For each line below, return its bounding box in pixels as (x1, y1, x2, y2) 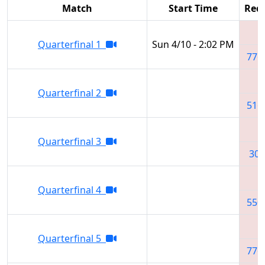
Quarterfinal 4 (38, 183, 106, 196)
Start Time (169, 1, 218, 15)
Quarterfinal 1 (38, 37, 106, 51)
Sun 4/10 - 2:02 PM (152, 37, 234, 51)
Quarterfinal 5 (38, 231, 106, 245)
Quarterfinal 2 (38, 86, 106, 99)
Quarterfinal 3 (38, 134, 106, 148)
